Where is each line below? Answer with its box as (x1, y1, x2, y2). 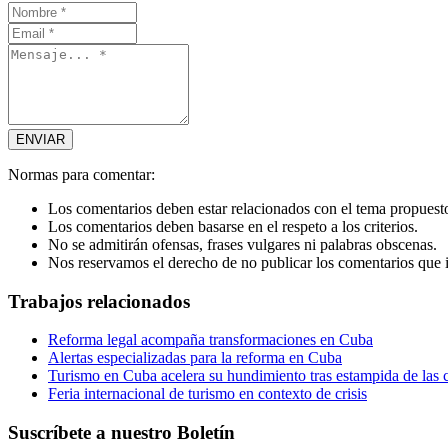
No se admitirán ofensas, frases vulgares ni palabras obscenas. (48, 235, 437, 253)
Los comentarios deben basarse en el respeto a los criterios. (48, 217, 418, 235)
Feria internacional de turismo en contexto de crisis (48, 385, 367, 403)
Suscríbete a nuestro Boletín (8, 421, 235, 443)
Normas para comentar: (8, 165, 155, 183)
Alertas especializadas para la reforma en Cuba (48, 349, 342, 367)
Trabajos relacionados (8, 290, 190, 312)
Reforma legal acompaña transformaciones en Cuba (48, 331, 373, 349)
